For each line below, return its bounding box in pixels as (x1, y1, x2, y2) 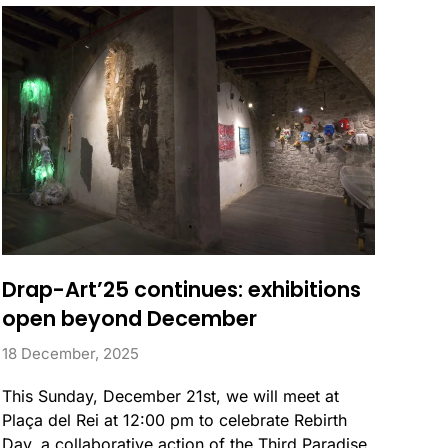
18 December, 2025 (2, 343, 139, 363)
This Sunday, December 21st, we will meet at (2, 385, 339, 406)
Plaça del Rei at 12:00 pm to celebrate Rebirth (2, 409, 347, 430)
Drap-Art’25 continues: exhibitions (2, 274, 361, 304)
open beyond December (2, 303, 257, 333)
